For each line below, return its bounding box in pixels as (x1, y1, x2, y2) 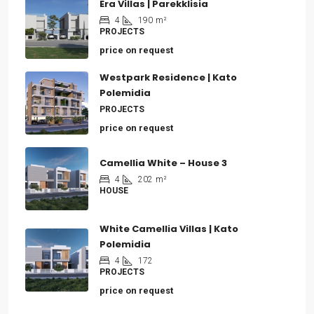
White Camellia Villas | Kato (100, 222, 238, 235)
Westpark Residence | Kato (100, 71, 237, 84)
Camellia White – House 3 (100, 156, 227, 170)
